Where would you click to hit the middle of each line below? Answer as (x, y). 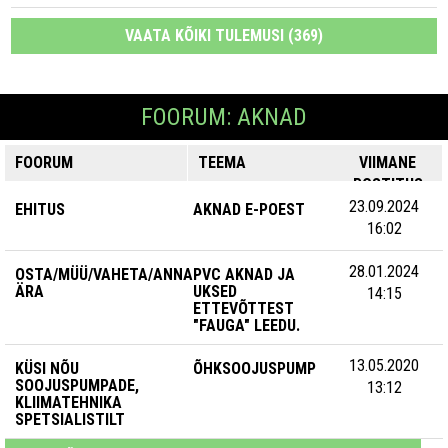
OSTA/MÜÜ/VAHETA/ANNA (104, 274)
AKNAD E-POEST (249, 209)
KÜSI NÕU (47, 368)
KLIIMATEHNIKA (68, 402)
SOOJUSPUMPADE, (77, 385)
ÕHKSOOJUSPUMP (255, 368)
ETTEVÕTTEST (244, 308)
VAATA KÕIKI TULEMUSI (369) (224, 35)
